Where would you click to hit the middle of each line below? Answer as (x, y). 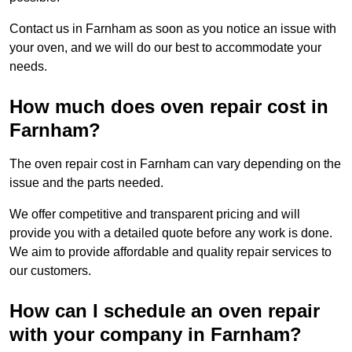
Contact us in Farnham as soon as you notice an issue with (173, 29)
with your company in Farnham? (156, 335)
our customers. (50, 271)
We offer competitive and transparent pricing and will (155, 214)
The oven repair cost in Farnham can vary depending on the (175, 164)
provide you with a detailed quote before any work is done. (171, 233)
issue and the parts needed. (88, 183)
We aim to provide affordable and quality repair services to (170, 252)
